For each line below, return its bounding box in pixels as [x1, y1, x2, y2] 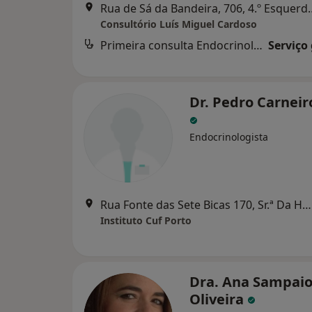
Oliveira [189, 289, 247, 309]
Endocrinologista [189, 130, 268, 143]
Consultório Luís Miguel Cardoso [100, 17, 257, 31]
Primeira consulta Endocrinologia [253, 37, 263, 53]
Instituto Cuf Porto [100, 213, 192, 227]
